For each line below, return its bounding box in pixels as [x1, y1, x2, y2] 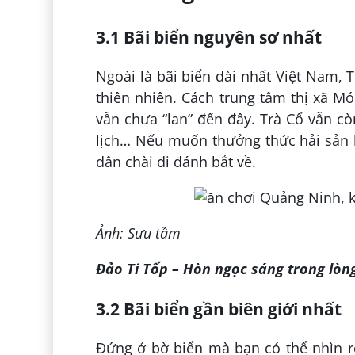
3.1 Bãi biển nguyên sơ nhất [95, 25, 322, 49]
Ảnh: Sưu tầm [95, 223, 181, 243]
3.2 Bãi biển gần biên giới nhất [95, 297, 342, 321]
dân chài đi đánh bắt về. [95, 152, 256, 172]
